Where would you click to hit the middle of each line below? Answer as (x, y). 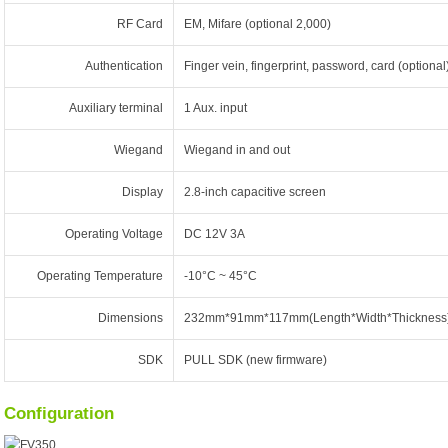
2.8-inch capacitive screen (255, 192)
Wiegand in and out (237, 150)
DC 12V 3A (214, 234)
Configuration (59, 413)
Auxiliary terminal (116, 108)
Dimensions (130, 318)
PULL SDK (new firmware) (255, 360)
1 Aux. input (215, 108)
